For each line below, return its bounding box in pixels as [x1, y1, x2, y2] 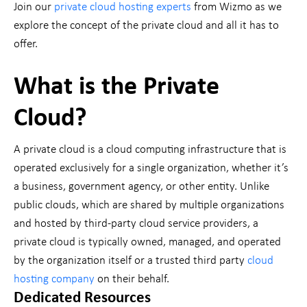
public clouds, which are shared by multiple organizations [14, 199, 284, 212]
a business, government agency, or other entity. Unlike [14, 181, 269, 193]
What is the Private [14, 74, 219, 101]
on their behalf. [95, 273, 169, 286]
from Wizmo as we [191, 1, 282, 14]
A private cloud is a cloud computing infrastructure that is [14, 144, 286, 156]
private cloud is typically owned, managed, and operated [14, 236, 281, 249]
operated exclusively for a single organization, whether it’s [14, 162, 288, 175]
